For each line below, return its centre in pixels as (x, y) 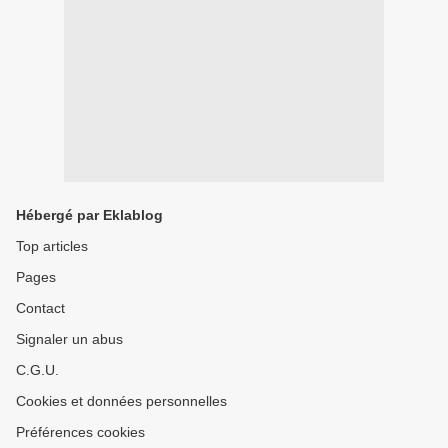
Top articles (52, 246)
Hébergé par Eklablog (89, 215)
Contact (40, 308)
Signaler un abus (69, 339)
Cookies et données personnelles (121, 401)
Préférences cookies (80, 432)
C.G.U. (37, 370)
